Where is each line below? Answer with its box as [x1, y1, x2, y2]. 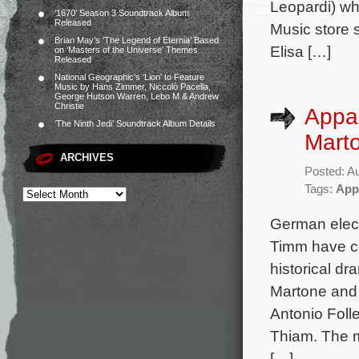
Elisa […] [270, 42, 331, 60]
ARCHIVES [60, 151, 114, 163]
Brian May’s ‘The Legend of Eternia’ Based [54, 35, 219, 45]
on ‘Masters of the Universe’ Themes [54, 45, 198, 54]
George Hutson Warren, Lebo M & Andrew [54, 91, 219, 101]
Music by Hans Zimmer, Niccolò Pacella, [54, 82, 211, 91]
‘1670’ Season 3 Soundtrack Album [54, 8, 189, 18]
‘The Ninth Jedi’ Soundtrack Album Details [54, 119, 216, 128]
